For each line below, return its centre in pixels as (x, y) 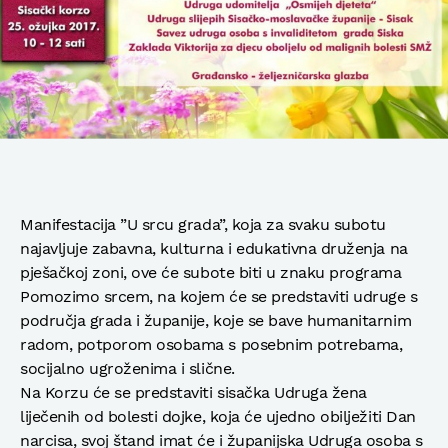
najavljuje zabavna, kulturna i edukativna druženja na (214, 248)
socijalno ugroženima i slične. (127, 368)
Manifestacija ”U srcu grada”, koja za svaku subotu (203, 224)
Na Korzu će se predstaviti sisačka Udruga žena (193, 392)
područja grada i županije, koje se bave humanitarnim (216, 320)
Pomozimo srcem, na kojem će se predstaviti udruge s (219, 296)
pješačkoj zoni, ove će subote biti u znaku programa (211, 272)
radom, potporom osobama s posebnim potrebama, (211, 344)
